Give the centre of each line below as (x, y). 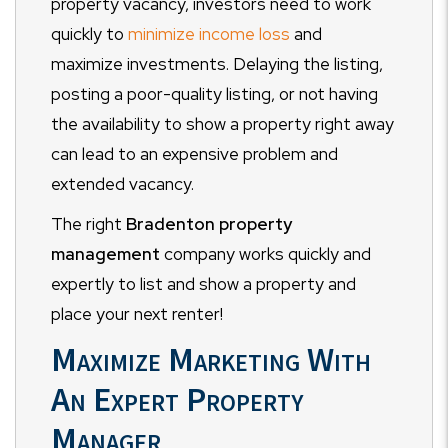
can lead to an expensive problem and (194, 153)
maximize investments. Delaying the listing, (217, 63)
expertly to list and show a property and (203, 283)
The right (86, 223)
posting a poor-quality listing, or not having (214, 93)
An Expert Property (177, 398)
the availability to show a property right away (222, 123)
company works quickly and (267, 253)
